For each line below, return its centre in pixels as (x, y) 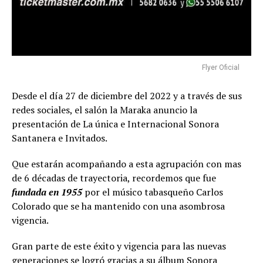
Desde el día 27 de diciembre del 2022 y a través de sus (127, 96)
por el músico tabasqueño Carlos (153, 192)
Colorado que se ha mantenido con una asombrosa (118, 206)
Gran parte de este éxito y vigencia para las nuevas (119, 246)
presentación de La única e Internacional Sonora (115, 124)
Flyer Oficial (221, 68)
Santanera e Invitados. (60, 138)
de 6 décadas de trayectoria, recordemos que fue (114, 178)
